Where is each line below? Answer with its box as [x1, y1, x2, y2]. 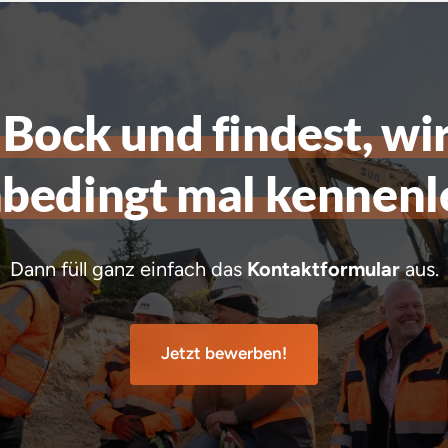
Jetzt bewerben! [161, 343, 287, 364]
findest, [211, 104, 382, 162]
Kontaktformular [246, 257, 400, 282]
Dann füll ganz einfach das [9, 257, 247, 282]
